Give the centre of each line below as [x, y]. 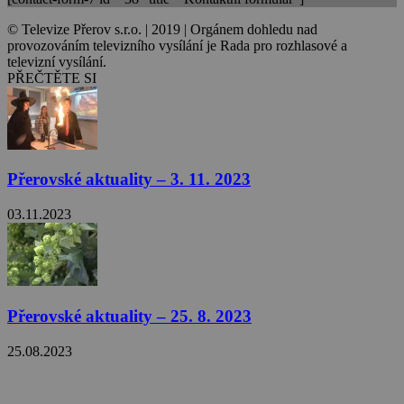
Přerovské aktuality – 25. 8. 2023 [129, 316]
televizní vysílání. [57, 61]
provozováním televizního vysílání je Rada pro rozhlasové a [177, 45]
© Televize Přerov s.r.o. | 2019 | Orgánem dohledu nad [162, 29]
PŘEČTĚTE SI [52, 78]
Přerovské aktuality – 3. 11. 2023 [129, 179]
